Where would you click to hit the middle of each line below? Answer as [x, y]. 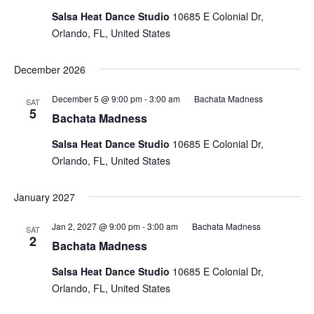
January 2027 [44, 197]
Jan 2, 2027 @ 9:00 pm [96, 226]
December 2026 [49, 69]
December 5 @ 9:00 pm [97, 98]
